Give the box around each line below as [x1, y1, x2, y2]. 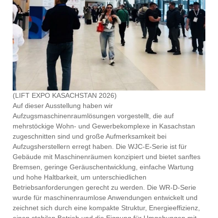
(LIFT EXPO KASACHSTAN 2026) [13, 91, 121, 99]
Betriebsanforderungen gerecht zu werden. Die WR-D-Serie [13, 183, 197, 191]
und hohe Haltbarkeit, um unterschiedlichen [13, 173, 147, 181]
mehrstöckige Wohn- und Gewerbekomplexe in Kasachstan [13, 122, 196, 130]
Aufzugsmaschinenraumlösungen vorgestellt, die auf [13, 111, 174, 120]
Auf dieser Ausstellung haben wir [13, 101, 113, 109]
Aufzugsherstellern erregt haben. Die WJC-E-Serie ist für [13, 142, 187, 150]
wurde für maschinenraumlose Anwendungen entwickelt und [13, 193, 198, 201]
